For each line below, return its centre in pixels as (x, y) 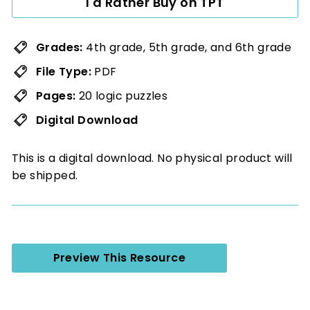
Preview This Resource (119, 257)
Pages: (56, 95)
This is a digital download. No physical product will (152, 158)
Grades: (61, 47)
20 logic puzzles (122, 95)
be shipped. (45, 175)
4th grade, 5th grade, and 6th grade (189, 47)
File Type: (65, 71)
